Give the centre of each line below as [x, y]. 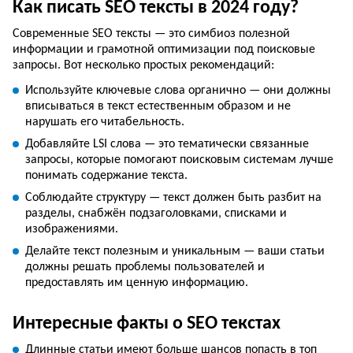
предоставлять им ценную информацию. [137, 282]
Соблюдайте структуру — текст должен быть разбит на [173, 197]
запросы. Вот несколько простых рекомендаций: [143, 65]
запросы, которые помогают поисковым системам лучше [179, 160]
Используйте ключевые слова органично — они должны [178, 90]
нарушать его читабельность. [105, 122]
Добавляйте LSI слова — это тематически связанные [167, 144]
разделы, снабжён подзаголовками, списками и [156, 213]
